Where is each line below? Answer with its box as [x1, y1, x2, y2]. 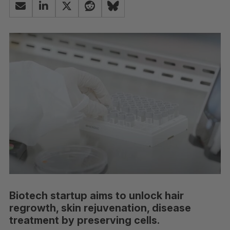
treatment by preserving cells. [9, 214, 160, 226]
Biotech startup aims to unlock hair [9, 189, 184, 202]
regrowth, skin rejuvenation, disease [9, 201, 191, 214]
